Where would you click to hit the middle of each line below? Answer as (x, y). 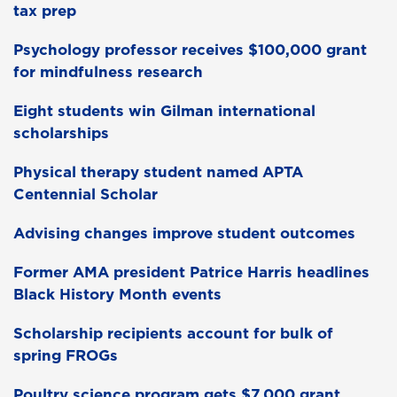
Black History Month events (117, 295)
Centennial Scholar (86, 195)
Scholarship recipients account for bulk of (173, 334)
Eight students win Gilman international (164, 111)
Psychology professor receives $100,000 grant (190, 50)
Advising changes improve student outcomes (184, 234)
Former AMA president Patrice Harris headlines (191, 272)
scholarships (61, 133)
